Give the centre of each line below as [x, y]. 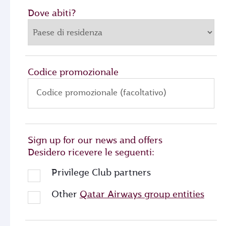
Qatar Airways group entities [142, 194]
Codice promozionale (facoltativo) [101, 93]
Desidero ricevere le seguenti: [91, 152]
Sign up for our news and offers [95, 140]
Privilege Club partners [101, 172]
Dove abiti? [52, 13]
